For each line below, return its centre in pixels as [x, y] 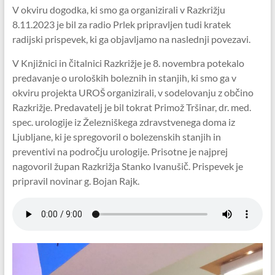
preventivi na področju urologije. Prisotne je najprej [120, 152]
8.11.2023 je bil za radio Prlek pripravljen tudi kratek [121, 25]
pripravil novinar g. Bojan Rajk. [76, 181]
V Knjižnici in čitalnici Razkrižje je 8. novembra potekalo [128, 63]
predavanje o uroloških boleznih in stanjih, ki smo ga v [124, 78]
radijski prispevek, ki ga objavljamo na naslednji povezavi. [131, 39]
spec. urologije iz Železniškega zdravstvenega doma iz [123, 122]
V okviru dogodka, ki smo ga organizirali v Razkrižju [118, 10]
